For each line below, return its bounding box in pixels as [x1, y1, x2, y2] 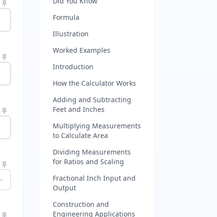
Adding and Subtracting [53, 95, 131, 104]
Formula [53, 13, 79, 22]
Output [53, 183, 76, 192]
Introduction [53, 62, 93, 71]
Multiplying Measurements [53, 121, 141, 130]
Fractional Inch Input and [53, 173, 136, 183]
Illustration [53, 29, 89, 38]
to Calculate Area [53, 131, 108, 140]
